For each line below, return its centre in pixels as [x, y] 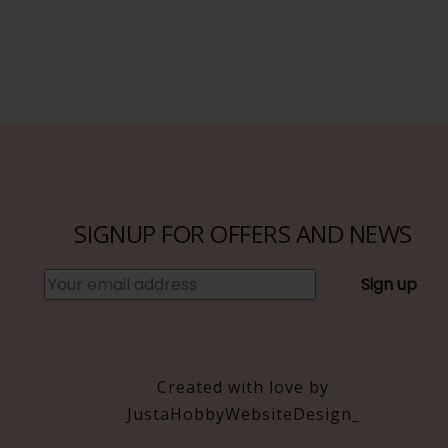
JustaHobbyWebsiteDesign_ [243, 414]
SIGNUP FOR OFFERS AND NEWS [243, 233]
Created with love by [243, 387]
